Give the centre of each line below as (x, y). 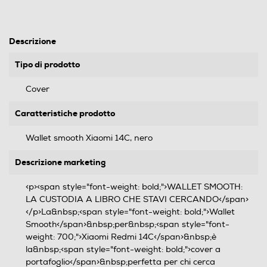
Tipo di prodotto (47, 64)
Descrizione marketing (60, 162)
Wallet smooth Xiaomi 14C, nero (89, 138)
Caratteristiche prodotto (65, 113)
